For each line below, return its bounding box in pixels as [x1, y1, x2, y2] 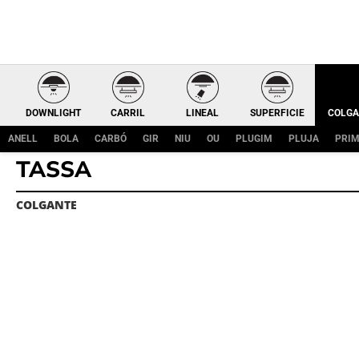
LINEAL [186, 107, 220, 119]
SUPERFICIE [249, 107, 305, 119]
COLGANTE [16, 197, 77, 213]
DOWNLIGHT [26, 107, 82, 119]
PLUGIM [236, 133, 272, 144]
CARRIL [111, 107, 146, 119]
